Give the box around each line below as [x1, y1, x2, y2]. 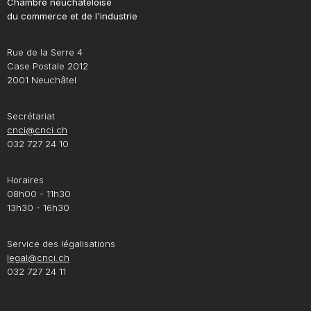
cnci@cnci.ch [7, 124, 67, 136]
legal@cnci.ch [7, 252, 69, 264]
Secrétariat [7, 110, 55, 122]
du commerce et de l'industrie [7, 10, 137, 22]
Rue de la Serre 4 [7, 47, 83, 58]
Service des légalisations [7, 238, 115, 250]
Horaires [7, 174, 44, 186]
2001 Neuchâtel [7, 74, 76, 86]
